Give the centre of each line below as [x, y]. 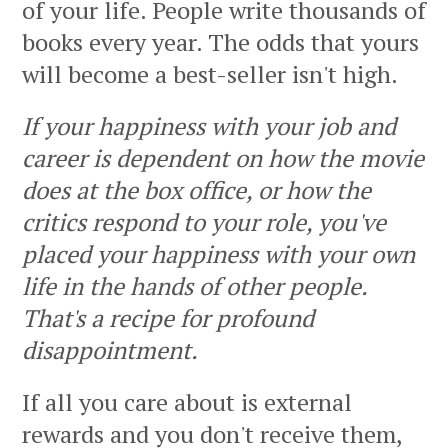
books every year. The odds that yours [220, 42]
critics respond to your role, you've [204, 222]
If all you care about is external [187, 402]
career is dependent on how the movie [223, 158]
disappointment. [110, 350]
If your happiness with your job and [209, 126]
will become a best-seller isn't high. [210, 74]
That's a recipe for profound [168, 318]
